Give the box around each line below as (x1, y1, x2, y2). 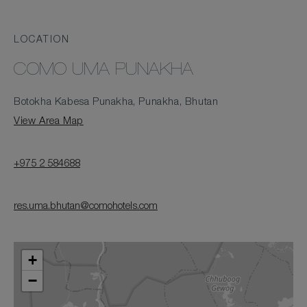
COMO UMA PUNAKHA (14, 63, 193, 79)
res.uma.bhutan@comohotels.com (14, 201, 158, 212)
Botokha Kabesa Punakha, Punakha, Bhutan (14, 97, 219, 108)
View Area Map (14, 116, 84, 127)
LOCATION (14, 36, 70, 45)
